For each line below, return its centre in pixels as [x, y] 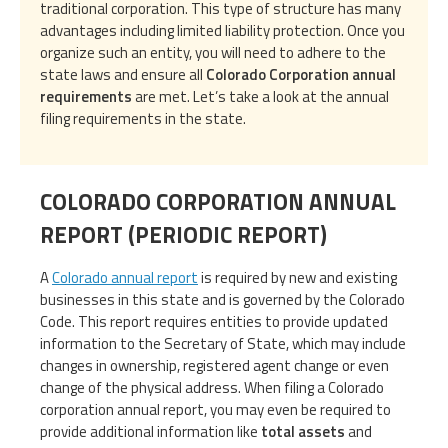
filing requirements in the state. [143, 119]
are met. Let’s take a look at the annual [260, 97]
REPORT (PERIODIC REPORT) [183, 235]
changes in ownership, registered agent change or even [214, 366]
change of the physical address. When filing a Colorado [212, 388]
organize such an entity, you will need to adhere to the [213, 53]
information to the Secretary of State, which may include [223, 344]
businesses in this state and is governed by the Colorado [222, 300]
